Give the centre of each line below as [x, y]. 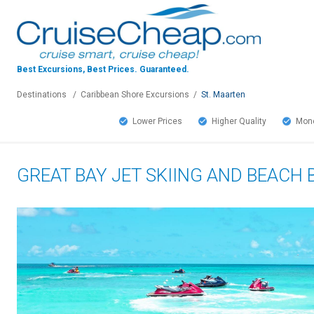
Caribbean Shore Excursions [135, 95]
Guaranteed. [163, 69]
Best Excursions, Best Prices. [77, 69]
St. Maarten [223, 95]
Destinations [42, 95]
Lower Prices [157, 121]
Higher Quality [239, 121]
